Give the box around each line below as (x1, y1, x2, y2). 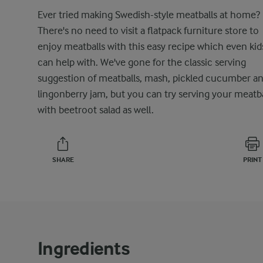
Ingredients (38, 238, 130, 259)
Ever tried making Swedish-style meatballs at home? (38, 9, 260, 21)
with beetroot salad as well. (38, 104, 154, 116)
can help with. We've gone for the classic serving (38, 56, 246, 68)
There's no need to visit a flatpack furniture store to (38, 25, 259, 36)
